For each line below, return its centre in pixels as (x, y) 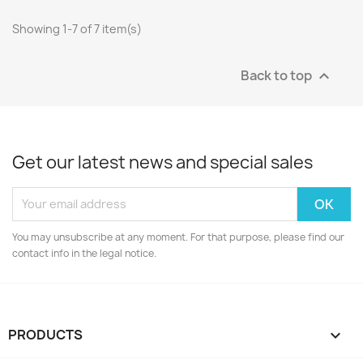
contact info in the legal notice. (84, 253)
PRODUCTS (45, 334)
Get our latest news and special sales (162, 162)
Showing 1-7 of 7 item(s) (77, 28)
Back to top (278, 75)
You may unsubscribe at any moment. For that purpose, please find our (178, 237)
